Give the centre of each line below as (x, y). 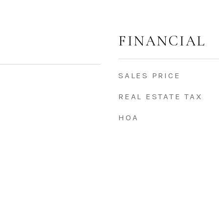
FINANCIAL (162, 41)
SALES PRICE (150, 75)
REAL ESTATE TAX (161, 96)
